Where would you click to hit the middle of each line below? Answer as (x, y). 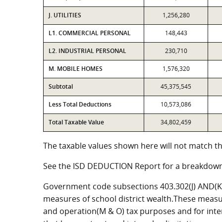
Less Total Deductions (80, 104)
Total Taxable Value (76, 122)
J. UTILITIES (65, 15)
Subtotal (61, 86)
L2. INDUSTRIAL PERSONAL (87, 51)
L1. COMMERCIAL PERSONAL (90, 33)
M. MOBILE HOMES (76, 69)
